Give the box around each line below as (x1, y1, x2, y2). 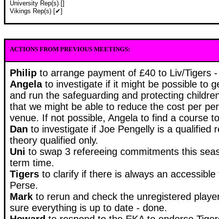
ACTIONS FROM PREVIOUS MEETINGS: (10, 45, 130, 53)
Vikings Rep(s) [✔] (10, 7, 63, 15)
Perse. (10, 179, 38, 191)
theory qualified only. (10, 134, 98, 146)
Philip (10, 67, 40, 78)
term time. (10, 157, 54, 168)
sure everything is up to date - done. (10, 202, 167, 213)
